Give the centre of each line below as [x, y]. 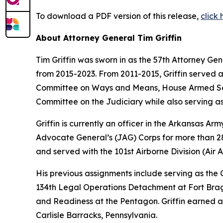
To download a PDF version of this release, [118, 16]
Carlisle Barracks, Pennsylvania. [97, 215]
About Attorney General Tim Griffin [109, 38]
